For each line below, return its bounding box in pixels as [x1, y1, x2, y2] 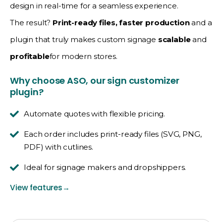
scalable [158, 34, 191, 44]
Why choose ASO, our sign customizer [10, 74, 179, 87]
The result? [10, 17, 53, 27]
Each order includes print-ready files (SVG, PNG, [24, 129, 202, 139]
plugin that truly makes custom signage [10, 34, 158, 44]
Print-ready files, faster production [53, 17, 190, 27]
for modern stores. [49, 51, 117, 61]
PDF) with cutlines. [24, 142, 93, 152]
